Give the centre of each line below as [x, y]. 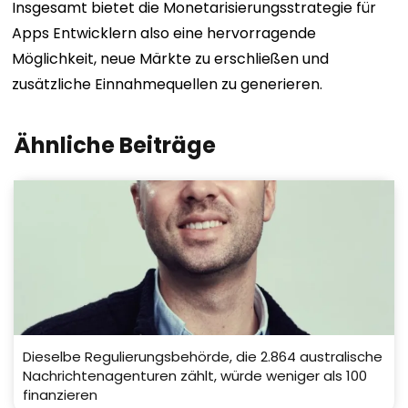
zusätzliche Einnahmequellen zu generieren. [168, 85]
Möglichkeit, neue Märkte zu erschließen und [171, 59]
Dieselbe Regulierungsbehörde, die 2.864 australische [203, 357]
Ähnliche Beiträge [115, 146]
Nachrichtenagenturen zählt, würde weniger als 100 [195, 376]
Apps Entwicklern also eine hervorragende [164, 34]
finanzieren [60, 395]
